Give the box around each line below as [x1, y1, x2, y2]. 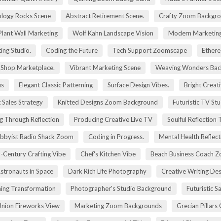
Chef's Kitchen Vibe [80, 149, 136, 158]
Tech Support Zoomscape [112, 46, 187, 54]
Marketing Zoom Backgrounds [74, 201, 162, 210]
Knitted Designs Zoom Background [58, 98, 158, 106]
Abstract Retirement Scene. [66, 11, 144, 20]
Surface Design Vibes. [108, 80, 169, 89]
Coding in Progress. [88, 132, 144, 141]
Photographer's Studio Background [71, 184, 172, 192]
